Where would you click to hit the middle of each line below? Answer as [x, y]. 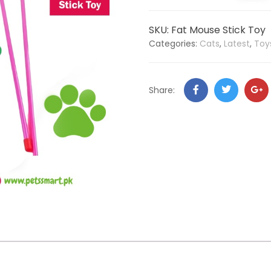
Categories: [175, 44]
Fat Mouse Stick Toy [219, 30]
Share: [162, 90]
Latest [237, 44]
